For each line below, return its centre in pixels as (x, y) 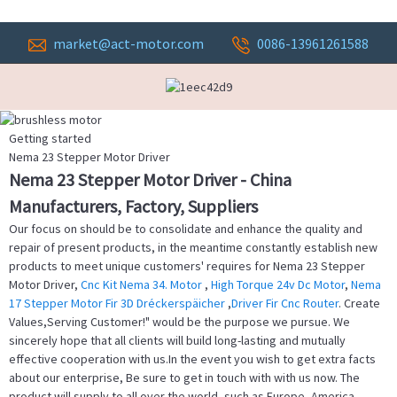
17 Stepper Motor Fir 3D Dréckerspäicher (118, 304)
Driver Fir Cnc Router (285, 304)
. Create (359, 304)
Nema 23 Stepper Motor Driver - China (150, 180)
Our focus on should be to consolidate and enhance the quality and (186, 229)
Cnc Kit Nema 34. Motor (143, 285)
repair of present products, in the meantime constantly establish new (193, 248)
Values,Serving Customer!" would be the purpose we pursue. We (179, 322)
